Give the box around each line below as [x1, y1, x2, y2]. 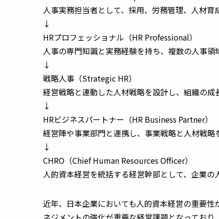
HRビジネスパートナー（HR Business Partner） [43, 113, 215, 125]
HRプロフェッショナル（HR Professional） [43, 31, 199, 43]
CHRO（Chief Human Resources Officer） [43, 154, 195, 166]
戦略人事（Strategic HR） [43, 72, 138, 84]
